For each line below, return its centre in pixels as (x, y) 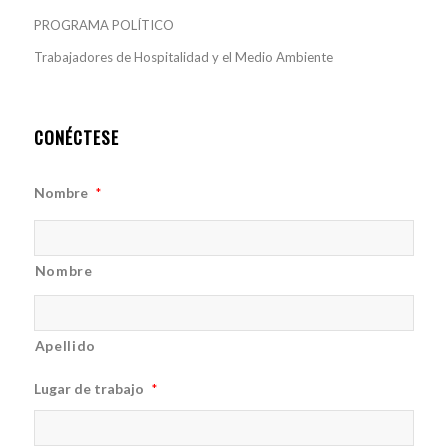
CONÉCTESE (76, 137)
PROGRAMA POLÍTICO (103, 25)
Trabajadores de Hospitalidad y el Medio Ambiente (183, 57)
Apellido (65, 346)
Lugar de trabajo (88, 389)
